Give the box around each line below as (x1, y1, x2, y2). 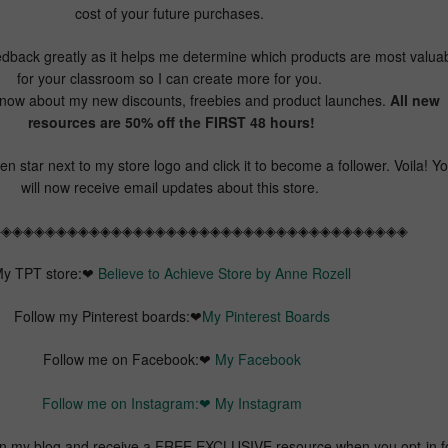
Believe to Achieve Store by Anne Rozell (98, 262, 351, 283)
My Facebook (214, 348, 301, 369)
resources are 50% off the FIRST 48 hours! (28, 111, 315, 132)
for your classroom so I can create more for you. (17, 67, 326, 88)
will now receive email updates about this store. (20, 176, 323, 197)
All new (385, 89, 440, 110)
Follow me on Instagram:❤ (41, 392, 215, 413)
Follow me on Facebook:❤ (42, 348, 215, 369)
